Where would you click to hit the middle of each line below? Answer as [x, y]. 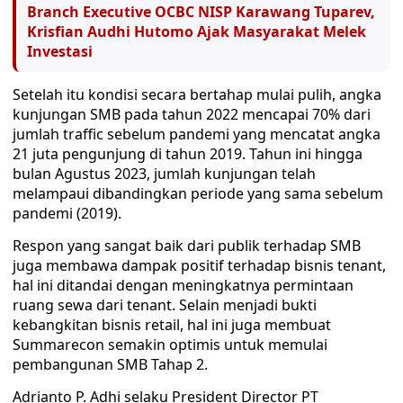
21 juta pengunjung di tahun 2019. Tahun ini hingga [188, 154]
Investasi [60, 51]
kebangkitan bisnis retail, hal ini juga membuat [172, 325]
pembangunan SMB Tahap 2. [110, 364]
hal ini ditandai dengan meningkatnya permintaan [183, 285]
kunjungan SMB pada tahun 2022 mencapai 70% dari [192, 114]
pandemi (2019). [67, 213]
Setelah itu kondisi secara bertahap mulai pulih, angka [197, 94]
